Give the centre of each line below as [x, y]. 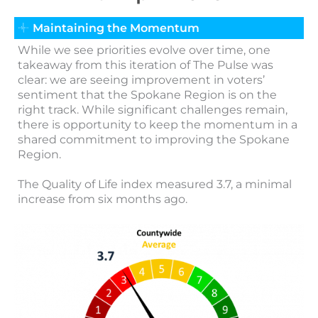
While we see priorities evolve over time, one [144, 50]
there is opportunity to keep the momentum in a [158, 124]
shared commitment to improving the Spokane [154, 139]
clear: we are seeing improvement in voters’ [141, 79]
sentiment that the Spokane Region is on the [147, 94]
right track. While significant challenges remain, [153, 109]
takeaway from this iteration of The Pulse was [146, 65]
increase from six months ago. [103, 199]
